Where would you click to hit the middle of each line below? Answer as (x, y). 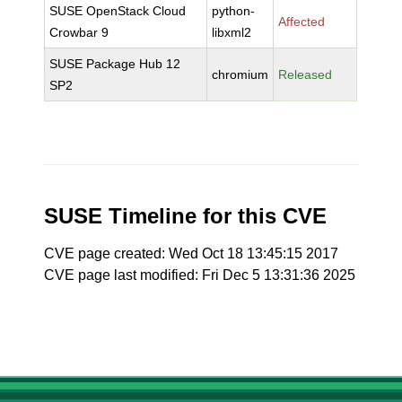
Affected (302, 22)
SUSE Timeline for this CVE (186, 216)
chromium (240, 74)
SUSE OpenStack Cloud (118, 11)
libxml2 (232, 32)
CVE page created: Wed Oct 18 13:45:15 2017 (192, 253)
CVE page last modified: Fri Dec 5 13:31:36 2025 (200, 275)
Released (306, 74)
